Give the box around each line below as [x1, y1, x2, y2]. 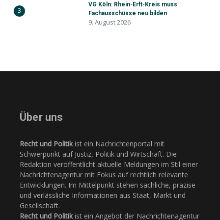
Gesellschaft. [20, 201, 60, 210]
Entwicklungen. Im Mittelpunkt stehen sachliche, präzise [20, 180, 195, 190]
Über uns [20, 111, 63, 123]
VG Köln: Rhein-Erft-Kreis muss [88, 1, 177, 8]
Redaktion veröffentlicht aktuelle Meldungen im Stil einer [20, 160, 198, 169]
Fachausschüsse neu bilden [88, 10, 167, 17]
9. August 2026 [88, 18, 131, 27]
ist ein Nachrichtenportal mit [73, 139, 165, 148]
